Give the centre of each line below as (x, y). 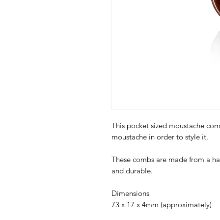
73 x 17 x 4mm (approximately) (162, 205)
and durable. (133, 171)
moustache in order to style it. (160, 137)
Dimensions (131, 193)
